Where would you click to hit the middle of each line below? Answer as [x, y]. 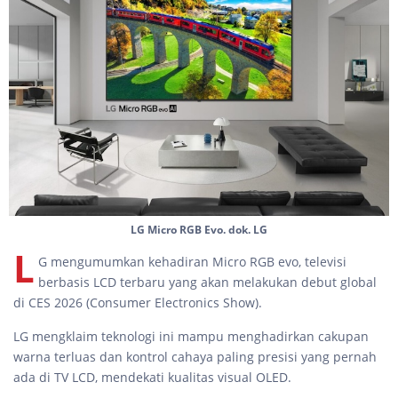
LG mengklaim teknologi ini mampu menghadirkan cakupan [191, 337]
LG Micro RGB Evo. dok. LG [199, 230]
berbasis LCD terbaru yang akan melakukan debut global [207, 283]
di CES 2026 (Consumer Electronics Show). [139, 303]
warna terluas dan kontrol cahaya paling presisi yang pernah [195, 357]
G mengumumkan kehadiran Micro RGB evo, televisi [192, 262]
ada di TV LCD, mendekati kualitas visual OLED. [152, 378]
